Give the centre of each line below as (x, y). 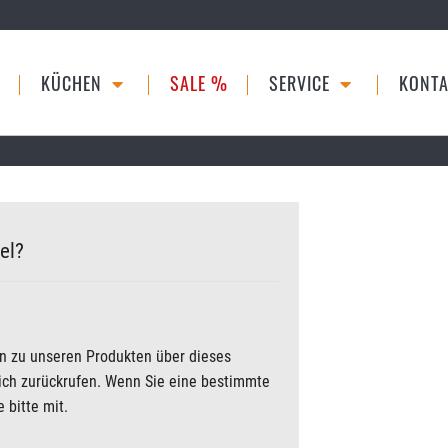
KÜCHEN (73, 83)
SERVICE (302, 83)
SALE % (199, 83)
